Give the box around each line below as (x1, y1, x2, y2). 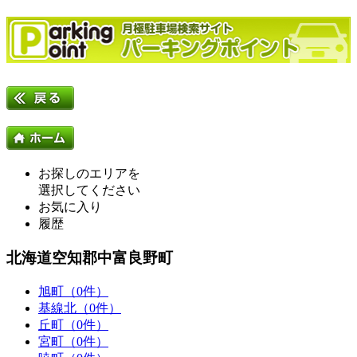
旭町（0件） (38, 284, 108, 298)
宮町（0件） (38, 334, 108, 348)
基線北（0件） (38, 300, 121, 315)
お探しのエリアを (38, 167, 140, 181)
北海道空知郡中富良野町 (6, 249, 173, 266)
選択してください (38, 183, 140, 198)
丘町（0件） (38, 317, 108, 331)
